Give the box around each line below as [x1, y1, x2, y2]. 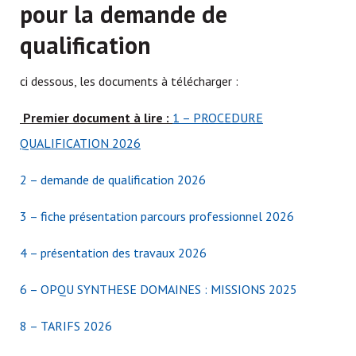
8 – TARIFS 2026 [20, 318, 112, 334]
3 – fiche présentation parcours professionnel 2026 [20, 208, 294, 224]
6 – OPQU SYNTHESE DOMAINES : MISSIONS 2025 [20, 281, 297, 297]
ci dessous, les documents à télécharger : [20, 73, 238, 89]
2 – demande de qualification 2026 [20, 172, 206, 188]
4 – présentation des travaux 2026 [20, 245, 207, 261]
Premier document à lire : [20, 110, 172, 126]
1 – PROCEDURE [172, 110, 263, 126]
